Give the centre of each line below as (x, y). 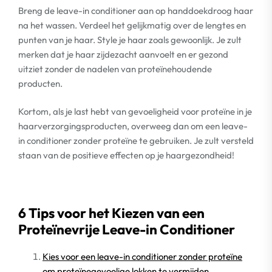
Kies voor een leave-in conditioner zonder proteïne (142, 257)
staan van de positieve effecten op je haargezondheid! (126, 155)
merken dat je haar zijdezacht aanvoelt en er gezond (123, 54)
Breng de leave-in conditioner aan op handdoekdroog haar (136, 10)
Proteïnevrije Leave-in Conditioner (127, 229)
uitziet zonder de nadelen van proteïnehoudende (115, 69)
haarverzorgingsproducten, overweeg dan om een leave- (133, 126)
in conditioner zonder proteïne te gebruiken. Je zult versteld (136, 141)
